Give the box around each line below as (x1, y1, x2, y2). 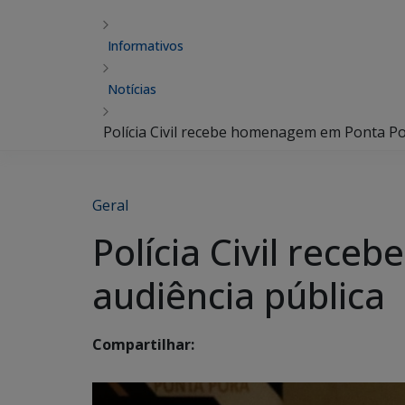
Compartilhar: (92, 334, 194, 355)
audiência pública (92, 270, 385, 320)
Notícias (108, 80, 156, 98)
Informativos (108, 37, 184, 54)
